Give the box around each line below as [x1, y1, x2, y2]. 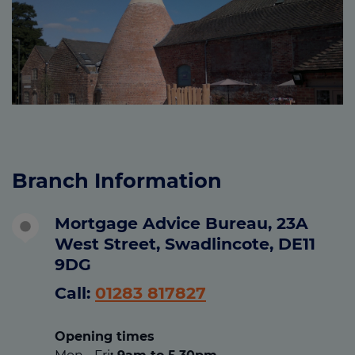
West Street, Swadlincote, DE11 [55, 233, 315, 254]
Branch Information [12, 168, 222, 193]
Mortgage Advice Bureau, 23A [55, 212, 308, 233]
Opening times [55, 328, 155, 344]
